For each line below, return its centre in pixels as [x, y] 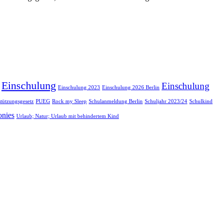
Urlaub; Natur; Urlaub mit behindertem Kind [68, 116]
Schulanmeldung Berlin [116, 102]
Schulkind [201, 102]
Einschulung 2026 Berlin [131, 88]
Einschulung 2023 [79, 88]
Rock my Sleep [69, 102]
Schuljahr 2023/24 [166, 102]
